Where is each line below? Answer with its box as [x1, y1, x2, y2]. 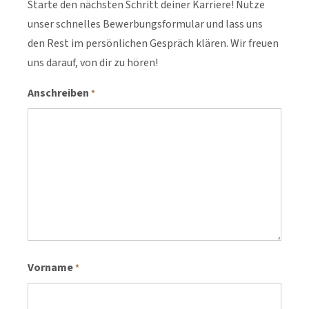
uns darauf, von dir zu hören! [28, 55, 158, 71]
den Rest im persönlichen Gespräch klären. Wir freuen [28, 36, 279, 52]
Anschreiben [28, 86, 89, 101]
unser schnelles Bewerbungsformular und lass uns [28, 17, 263, 32]
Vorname [28, 260, 73, 276]
